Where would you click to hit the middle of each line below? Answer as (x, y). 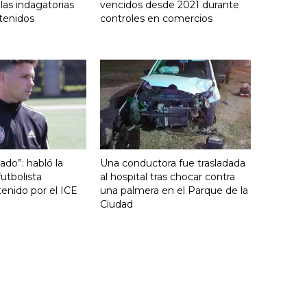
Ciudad (116, 204)
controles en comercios (156, 18)
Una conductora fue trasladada (173, 163)
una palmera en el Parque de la (174, 190)
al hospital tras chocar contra (168, 176)
